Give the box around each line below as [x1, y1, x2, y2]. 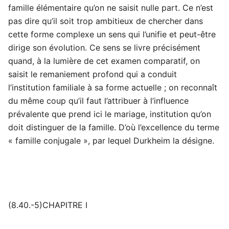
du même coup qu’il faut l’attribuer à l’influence [8, 96, 189, 106]
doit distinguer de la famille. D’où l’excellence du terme [8, 122, 219, 133]
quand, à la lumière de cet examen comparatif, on [8, 56, 200, 66]
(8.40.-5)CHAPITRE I [8, 200, 87, 211]
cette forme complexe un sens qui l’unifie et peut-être [8, 29, 216, 40]
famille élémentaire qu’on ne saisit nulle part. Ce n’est [8, 3, 213, 13]
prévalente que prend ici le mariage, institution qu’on [8, 109, 211, 120]
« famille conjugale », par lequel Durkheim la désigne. [8, 135, 214, 146]
